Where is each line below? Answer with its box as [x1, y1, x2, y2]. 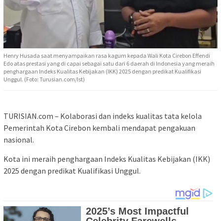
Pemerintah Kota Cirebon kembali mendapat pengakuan [3, 123, 195, 133]
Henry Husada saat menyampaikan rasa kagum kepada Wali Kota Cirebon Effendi [3, 52, 210, 60]
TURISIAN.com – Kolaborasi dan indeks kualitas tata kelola [3, 111, 202, 121]
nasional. [3, 135, 34, 145]
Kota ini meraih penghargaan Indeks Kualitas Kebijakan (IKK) [3, 154, 210, 164]
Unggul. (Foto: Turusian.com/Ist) [3, 75, 85, 83]
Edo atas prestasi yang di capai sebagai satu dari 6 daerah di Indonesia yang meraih [3, 60, 215, 68]
